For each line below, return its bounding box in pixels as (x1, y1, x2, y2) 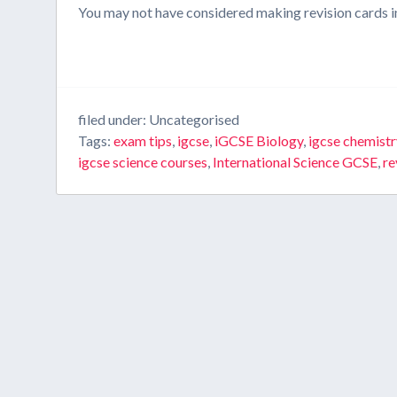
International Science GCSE (213, 153, 378, 170)
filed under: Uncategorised (78, 111, 240, 128)
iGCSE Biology (214, 132, 304, 149)
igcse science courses (78, 153, 208, 170)
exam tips (113, 132, 173, 149)
